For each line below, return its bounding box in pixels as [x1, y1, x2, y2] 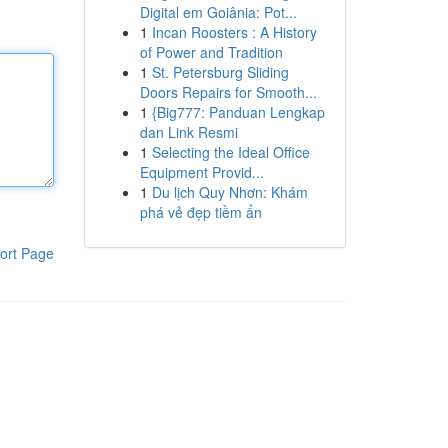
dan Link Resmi [139, 122, 238, 142]
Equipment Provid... [139, 162, 264, 182]
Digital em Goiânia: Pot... [139, 2, 297, 22]
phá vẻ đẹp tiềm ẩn [139, 202, 262, 222]
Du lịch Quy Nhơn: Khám [151, 182, 308, 202]
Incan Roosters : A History [151, 22, 317, 42]
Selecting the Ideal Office [151, 142, 310, 162]
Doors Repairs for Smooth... [139, 82, 317, 102]
